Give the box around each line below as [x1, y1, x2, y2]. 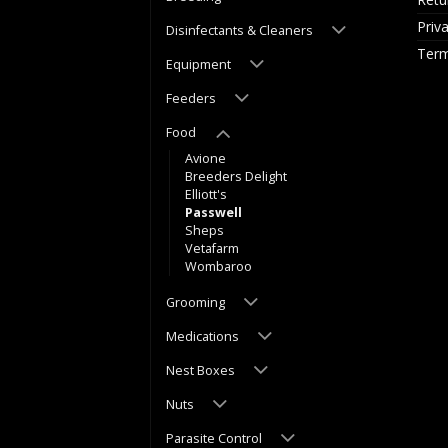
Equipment [166, 55, 231, 73]
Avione [185, 150, 226, 168]
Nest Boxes [166, 361, 235, 379]
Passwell [185, 204, 242, 222]
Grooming [166, 293, 225, 311]
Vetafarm [185, 240, 239, 258]
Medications [166, 327, 239, 345]
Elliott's [185, 186, 227, 204]
